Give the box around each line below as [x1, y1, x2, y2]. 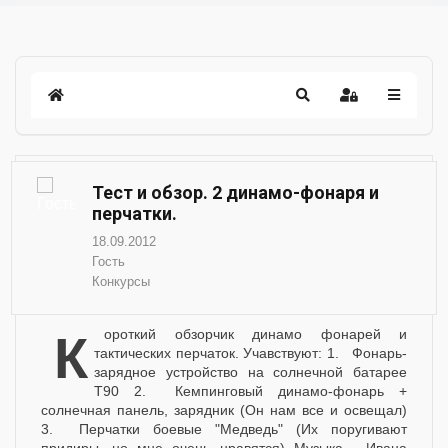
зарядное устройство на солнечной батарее [94, 364, 407, 380]
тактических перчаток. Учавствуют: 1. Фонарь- [94, 345, 407, 361]
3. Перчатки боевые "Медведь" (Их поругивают [41, 421, 407, 437]
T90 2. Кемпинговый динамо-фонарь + [94, 383, 407, 399]
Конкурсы [92, 274, 150, 289]
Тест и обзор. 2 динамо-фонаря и [92, 182, 379, 203]
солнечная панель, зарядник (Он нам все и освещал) [41, 402, 407, 418]
